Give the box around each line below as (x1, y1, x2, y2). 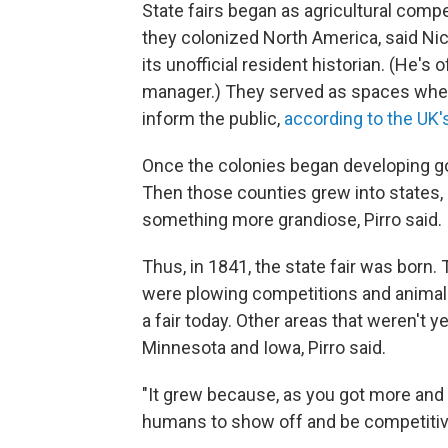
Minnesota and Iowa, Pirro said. (142, 337, 386, 358)
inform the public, (142, 108, 284, 129)
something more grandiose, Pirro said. (142, 209, 442, 230)
